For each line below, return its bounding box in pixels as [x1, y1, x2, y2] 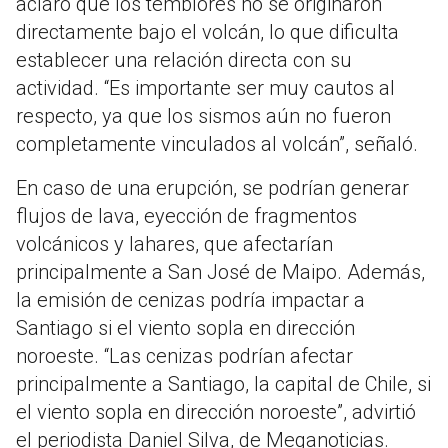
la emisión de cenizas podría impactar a [16, 288, 365, 313]
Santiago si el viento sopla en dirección [16, 316, 355, 341]
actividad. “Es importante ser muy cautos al [16, 76, 395, 101]
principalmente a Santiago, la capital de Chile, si [16, 372, 431, 397]
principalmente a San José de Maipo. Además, [16, 260, 425, 285]
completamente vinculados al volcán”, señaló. [16, 132, 418, 157]
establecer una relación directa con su [16, 48, 352, 73]
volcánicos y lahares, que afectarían [16, 232, 333, 257]
